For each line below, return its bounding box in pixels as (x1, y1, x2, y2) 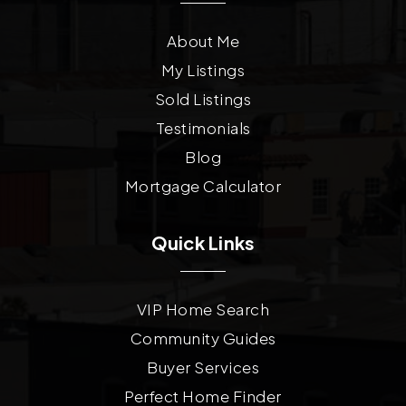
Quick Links (150, 230, 256, 254)
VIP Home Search (136, 298, 270, 319)
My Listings (160, 59, 246, 80)
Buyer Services (147, 356, 259, 377)
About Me (166, 30, 240, 51)
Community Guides (130, 327, 276, 348)
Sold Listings (154, 88, 252, 109)
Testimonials (155, 117, 251, 138)
